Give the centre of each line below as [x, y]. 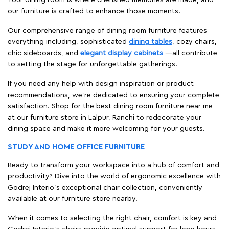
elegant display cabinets [123, 53]
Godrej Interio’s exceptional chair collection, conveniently [105, 187]
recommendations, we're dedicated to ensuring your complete [113, 95]
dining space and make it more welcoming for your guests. [106, 129]
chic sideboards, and [44, 53]
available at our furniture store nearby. [73, 199]
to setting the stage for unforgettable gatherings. [93, 64]
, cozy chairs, [194, 42]
